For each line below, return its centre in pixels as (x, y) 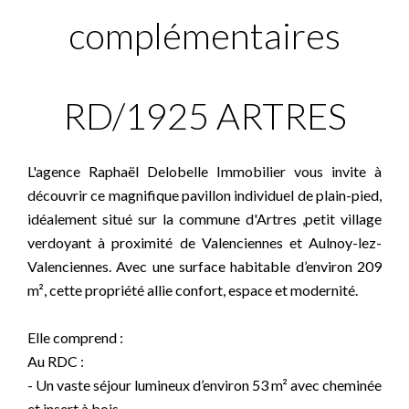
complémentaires (204, 36)
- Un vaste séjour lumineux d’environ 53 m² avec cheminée (204, 385)
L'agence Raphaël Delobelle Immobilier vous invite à (204, 171)
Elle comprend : (75, 337)
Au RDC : (56, 361)
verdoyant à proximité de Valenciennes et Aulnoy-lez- (204, 242)
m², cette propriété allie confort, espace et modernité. (193, 290)
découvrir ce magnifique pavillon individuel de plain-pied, (204, 195)
